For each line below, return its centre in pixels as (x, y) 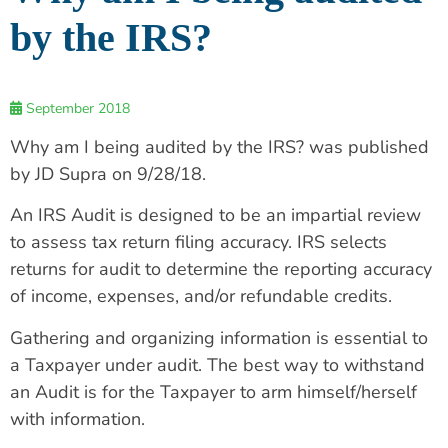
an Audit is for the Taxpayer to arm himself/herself (213, 391)
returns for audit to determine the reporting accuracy (221, 269)
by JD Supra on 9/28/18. (108, 174)
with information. (77, 418)
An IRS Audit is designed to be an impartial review (215, 215)
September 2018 (76, 108)
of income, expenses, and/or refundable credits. (201, 296)
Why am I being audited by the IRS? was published (219, 147)
